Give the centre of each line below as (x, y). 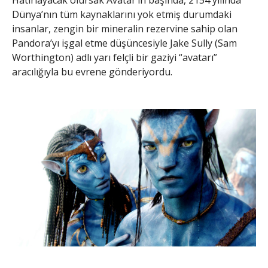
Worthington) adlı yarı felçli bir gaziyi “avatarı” (115, 58)
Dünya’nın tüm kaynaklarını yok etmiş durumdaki (122, 15)
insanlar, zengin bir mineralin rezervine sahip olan (125, 29)
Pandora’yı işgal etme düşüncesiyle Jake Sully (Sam (124, 43)
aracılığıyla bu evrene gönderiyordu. (92, 72)
